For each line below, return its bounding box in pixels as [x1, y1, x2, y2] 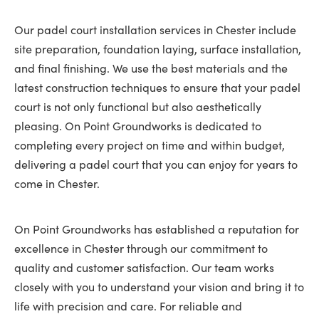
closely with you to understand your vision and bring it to [14, 279, 304, 294]
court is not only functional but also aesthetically [14, 99, 261, 114]
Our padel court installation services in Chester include [14, 22, 296, 37]
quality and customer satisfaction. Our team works [14, 260, 274, 275]
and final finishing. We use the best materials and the [14, 61, 288, 75]
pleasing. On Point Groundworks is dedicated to [14, 118, 261, 133]
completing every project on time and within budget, [14, 137, 285, 152]
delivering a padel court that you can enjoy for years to [14, 157, 298, 172]
